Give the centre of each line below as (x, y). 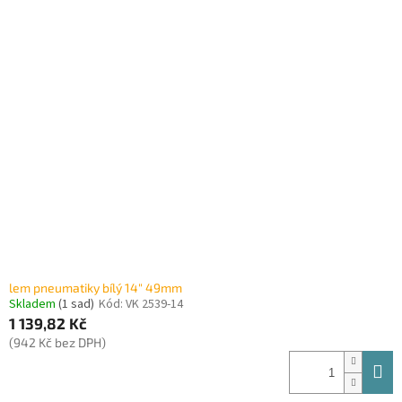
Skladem (34, 305)
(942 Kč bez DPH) (57, 343)
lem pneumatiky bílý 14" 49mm (96, 288)
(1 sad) (76, 305)
